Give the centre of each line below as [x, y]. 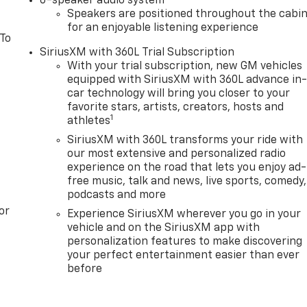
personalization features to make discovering [185, 242]
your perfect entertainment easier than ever [184, 255]
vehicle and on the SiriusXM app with [164, 228]
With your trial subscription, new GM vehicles [185, 66]
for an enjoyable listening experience [163, 28]
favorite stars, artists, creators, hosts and [176, 107]
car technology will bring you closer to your [179, 94]
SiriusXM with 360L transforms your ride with [185, 140]
